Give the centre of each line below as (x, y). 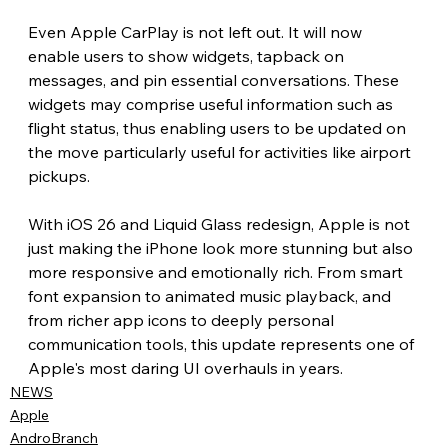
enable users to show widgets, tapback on (187, 55)
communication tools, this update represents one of (222, 343)
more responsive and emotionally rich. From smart (217, 271)
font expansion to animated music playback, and (211, 295)
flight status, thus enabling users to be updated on (218, 127)
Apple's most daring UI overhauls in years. (185, 367)
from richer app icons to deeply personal (182, 319)
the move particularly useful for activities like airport (221, 151)
